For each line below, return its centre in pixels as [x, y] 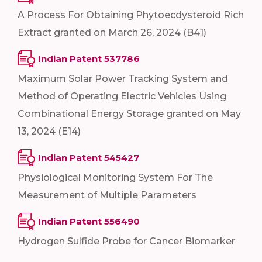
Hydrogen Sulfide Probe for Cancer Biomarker [126, 241]
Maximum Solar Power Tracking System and [123, 78]
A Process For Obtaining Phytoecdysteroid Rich [131, 15]
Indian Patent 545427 [89, 157]
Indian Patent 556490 [89, 221]
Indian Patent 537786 [89, 58]
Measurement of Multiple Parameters [107, 195]
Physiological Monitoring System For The [115, 177]
